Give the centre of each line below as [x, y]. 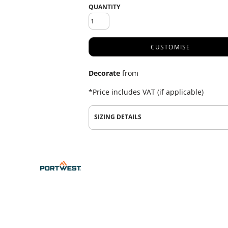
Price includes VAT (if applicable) [148, 92]
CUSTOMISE [170, 47]
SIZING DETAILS [118, 117]
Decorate [104, 73]
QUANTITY [104, 7]
